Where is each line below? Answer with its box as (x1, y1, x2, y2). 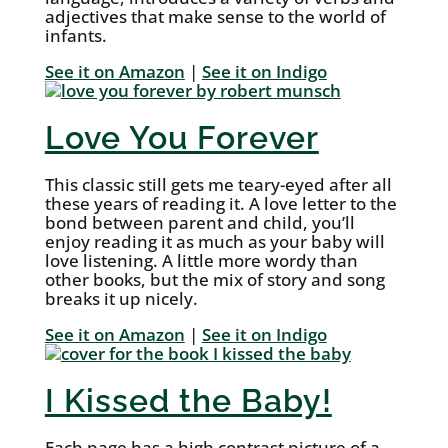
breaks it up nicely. (44, 287, 198, 311)
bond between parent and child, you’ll (44, 211, 355, 235)
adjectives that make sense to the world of (44, 5, 386, 29)
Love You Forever (44, 119, 319, 157)
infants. (44, 24, 107, 48)
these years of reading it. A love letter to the (44, 192, 397, 216)
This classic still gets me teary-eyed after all (44, 173, 392, 197)
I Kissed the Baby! (44, 382, 332, 420)
